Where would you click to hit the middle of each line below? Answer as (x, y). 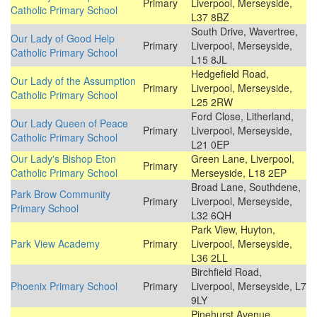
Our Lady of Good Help (63, 39)
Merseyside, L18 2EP (239, 173)
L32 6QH (211, 215)
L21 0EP (210, 145)
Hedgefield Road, (230, 74)
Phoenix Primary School (64, 286)
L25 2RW (212, 102)
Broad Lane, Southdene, (246, 187)
